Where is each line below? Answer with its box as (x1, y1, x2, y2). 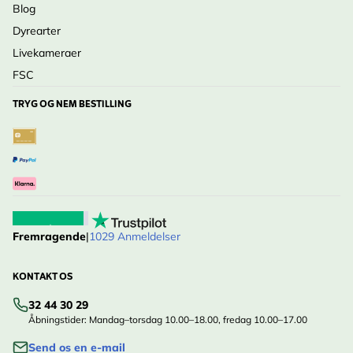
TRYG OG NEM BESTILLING (13, 96, 132, 113)
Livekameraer (13, 46, 81, 60)
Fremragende (13, 229, 86, 243)
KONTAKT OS (13, 269, 72, 286)
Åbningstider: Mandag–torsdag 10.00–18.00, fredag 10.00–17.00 (28, 314, 307, 325)
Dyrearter (13, 24, 61, 38)
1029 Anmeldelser (89, 229, 180, 243)
